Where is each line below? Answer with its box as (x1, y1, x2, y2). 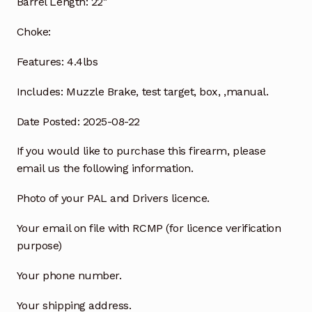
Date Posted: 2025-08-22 (16, 114, 140, 128)
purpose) (16, 239, 63, 253)
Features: (16, 54, 64, 68)
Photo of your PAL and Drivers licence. (16, 192, 210, 205)
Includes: (16, 84, 63, 98)
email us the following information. (16, 162, 194, 175)
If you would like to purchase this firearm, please (16, 144, 266, 158)
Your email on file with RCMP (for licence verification (16, 221, 281, 235)
